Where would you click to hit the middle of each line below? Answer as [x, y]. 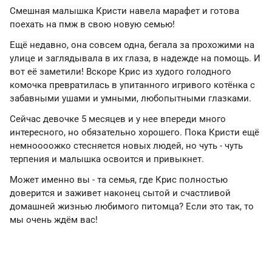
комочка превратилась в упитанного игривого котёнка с [132, 85]
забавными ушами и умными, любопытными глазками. [131, 98]
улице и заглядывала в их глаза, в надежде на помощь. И [135, 58]
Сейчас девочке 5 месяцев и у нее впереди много [118, 119]
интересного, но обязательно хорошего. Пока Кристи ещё [134, 132]
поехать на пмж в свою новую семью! [92, 24]
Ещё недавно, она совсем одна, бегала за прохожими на [132, 45]
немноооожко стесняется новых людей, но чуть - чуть [126, 146]
